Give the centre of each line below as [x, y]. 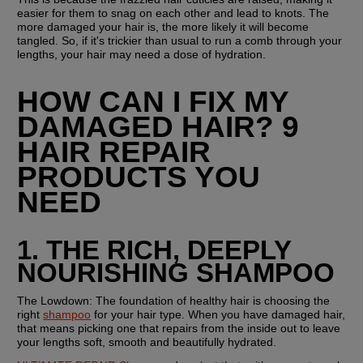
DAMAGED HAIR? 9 [158, 127]
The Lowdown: [55, 300]
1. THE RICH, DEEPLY [154, 250]
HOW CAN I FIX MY [153, 102]
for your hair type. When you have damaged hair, [218, 314]
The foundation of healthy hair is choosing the [211, 300]
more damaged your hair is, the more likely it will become [163, 27]
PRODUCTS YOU [139, 177]
